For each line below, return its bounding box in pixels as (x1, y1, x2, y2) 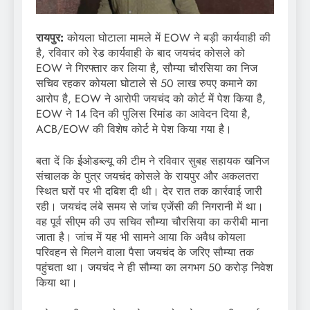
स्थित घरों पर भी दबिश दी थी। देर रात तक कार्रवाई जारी (36, 183, 262, 200)
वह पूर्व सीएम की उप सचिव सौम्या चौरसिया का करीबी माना (36, 214, 268, 230)
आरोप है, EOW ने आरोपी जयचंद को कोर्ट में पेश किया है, (36, 91, 266, 107)
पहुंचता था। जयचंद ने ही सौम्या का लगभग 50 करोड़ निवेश (36, 259, 273, 276)
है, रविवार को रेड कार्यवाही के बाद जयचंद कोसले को (36, 45, 245, 62)
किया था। (36, 275, 77, 291)
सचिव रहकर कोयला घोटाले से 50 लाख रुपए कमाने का (36, 75, 257, 92)
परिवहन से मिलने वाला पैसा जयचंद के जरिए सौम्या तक (36, 244, 254, 261)
